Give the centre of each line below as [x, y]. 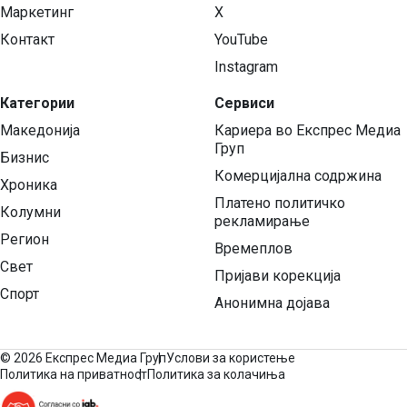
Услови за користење [231, 358]
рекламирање [262, 221]
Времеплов [253, 248]
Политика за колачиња [216, 374]
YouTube [241, 40]
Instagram [246, 67]
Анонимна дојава [272, 303]
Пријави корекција [278, 276]
